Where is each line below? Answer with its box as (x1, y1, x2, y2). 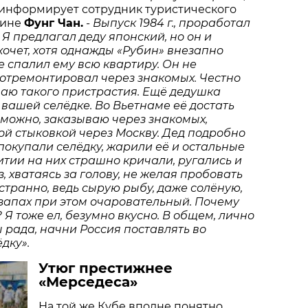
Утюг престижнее (38, 259, 173, 276)
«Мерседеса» (38, 273, 137, 290)
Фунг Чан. (24, 16, 83, 30)
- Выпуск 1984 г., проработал (86, 16, 250, 30)
